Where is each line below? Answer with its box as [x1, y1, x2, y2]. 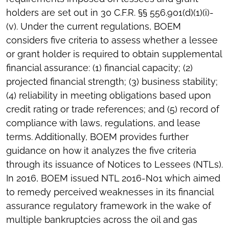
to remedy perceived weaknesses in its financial [6, 187, 214, 198]
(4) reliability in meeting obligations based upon [6, 90, 211, 101]
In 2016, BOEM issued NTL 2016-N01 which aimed [6, 173, 220, 184]
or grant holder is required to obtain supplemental [6, 49, 222, 60]
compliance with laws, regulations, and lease [6, 118, 200, 129]
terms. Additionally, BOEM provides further [6, 131, 189, 143]
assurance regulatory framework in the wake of [6, 200, 211, 212]
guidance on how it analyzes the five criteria [6, 145, 196, 156]
